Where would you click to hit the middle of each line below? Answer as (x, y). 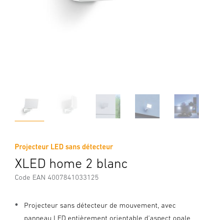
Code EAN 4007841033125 (57, 177)
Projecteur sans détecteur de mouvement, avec (100, 205)
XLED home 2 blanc (71, 163)
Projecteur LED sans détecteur (64, 147)
